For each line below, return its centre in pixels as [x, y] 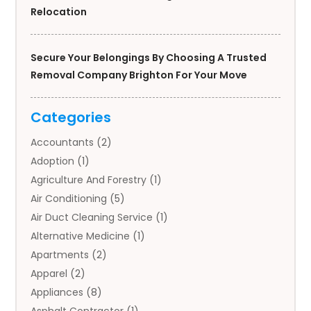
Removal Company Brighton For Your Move [139, 75]
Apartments [60, 255]
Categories [71, 118]
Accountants [62, 143]
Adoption [53, 161]
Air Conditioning [69, 199]
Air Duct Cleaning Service [92, 218]
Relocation [59, 12]
